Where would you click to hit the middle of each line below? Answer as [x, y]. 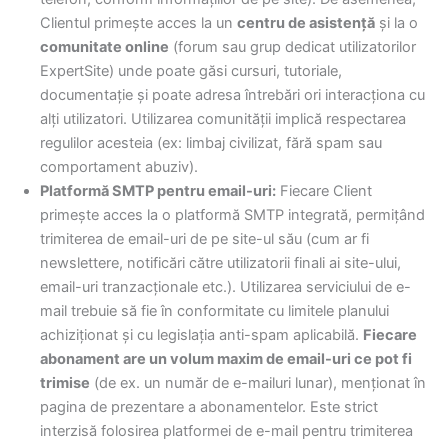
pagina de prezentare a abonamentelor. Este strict [209, 406]
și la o [396, 22]
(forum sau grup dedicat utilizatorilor [292, 46]
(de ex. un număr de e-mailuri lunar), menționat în [258, 382]
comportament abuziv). [119, 166]
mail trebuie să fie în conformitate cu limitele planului [214, 310]
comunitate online [104, 46]
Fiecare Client [324, 190]
